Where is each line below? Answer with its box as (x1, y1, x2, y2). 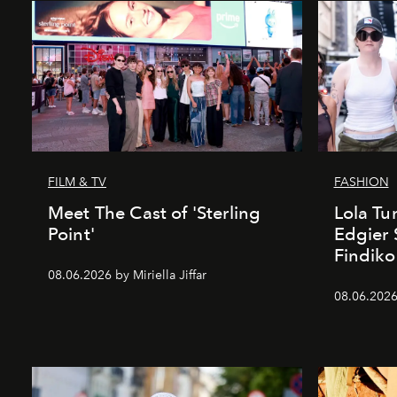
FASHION (333, 174, 389, 190)
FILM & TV (48, 174, 106, 190)
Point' (48, 222, 95, 245)
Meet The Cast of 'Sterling (48, 201, 261, 223)
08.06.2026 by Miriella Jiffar (48, 267, 206, 283)
